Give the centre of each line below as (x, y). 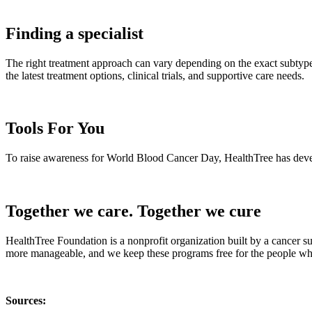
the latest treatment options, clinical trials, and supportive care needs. (156, 75)
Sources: (27, 301)
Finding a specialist (75, 33)
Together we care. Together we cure (133, 211)
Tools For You (55, 128)
